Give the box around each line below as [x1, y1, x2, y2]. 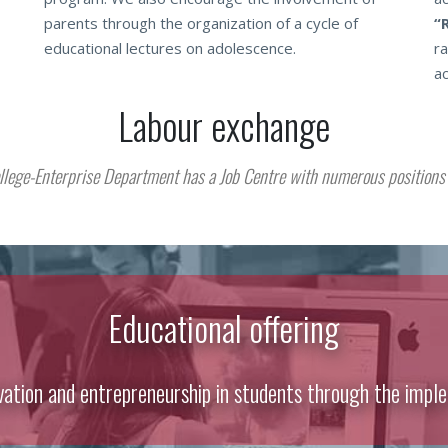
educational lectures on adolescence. [44, 38, 296, 58]
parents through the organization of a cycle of [44, 13, 358, 33]
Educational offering [109, 302, 339, 353]
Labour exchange [118, 98, 330, 153]
